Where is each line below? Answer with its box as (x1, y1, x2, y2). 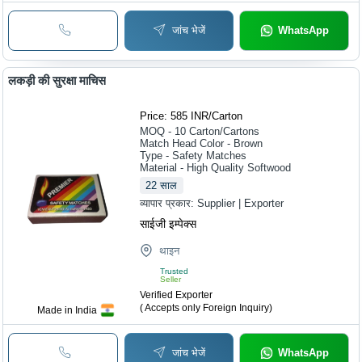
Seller (160, 275, 182, 284)
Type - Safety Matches (140, 149, 247, 162)
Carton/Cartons (189, 125, 260, 138)
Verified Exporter (140, 289, 213, 301)
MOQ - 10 (140, 125, 187, 138)
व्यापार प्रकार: (140, 197, 198, 210)
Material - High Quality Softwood (140, 162, 292, 175)
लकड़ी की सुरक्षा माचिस (8, 74, 107, 88)
